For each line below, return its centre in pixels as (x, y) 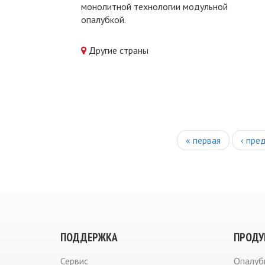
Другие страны (119, 50)
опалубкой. (104, 20)
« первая (203, 140)
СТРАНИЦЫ (98, 131)
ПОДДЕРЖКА (89, 237)
